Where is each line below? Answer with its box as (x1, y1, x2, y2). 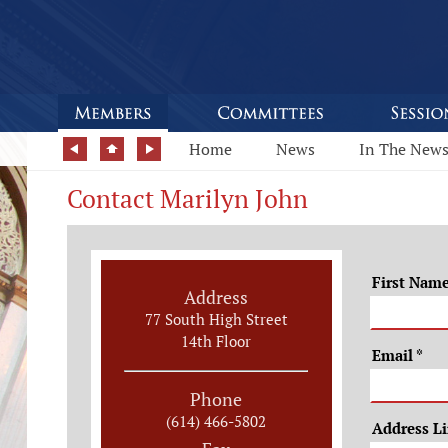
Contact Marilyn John (67, 182, 308, 215)
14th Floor (181, 331, 252, 351)
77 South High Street (144, 309, 288, 329)
